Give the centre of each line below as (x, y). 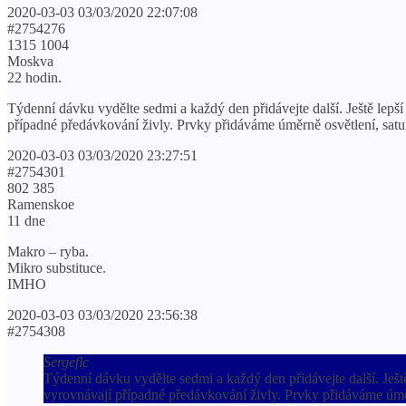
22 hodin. (34, 77)
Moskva (30, 61)
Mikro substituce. (57, 267)
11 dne (26, 220)
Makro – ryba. (48, 251)
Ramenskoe (41, 204)
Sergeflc (66, 362)
